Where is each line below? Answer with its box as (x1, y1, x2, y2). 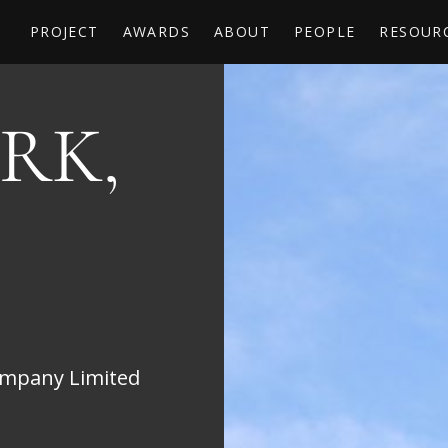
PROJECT (29, 21, 99, 41)
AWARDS (122, 21, 190, 41)
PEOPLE (293, 21, 356, 41)
